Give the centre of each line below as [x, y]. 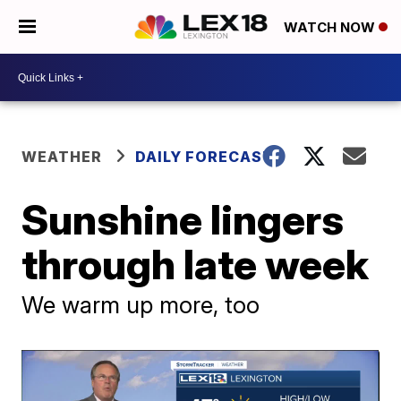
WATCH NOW [331, 28]
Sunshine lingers [183, 219]
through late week [196, 264]
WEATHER [62, 157]
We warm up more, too [141, 305]
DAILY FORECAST [205, 157]
